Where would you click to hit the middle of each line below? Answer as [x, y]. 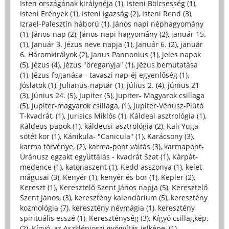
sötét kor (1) [40, 136]
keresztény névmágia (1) [113, 208]
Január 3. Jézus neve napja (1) [82, 44]
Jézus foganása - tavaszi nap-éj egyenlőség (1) [109, 75]
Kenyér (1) [80, 177]
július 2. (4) [145, 85]
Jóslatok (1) [38, 85]
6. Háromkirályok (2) [53, 54]
